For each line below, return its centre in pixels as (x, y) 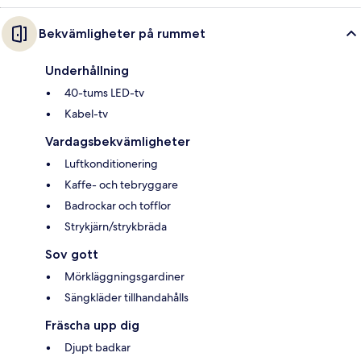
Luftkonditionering (111, 163)
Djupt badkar (98, 347)
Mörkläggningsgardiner (124, 276)
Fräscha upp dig (92, 325)
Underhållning (87, 70)
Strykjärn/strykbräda (116, 226)
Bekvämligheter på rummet (122, 33)
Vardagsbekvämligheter (118, 141)
